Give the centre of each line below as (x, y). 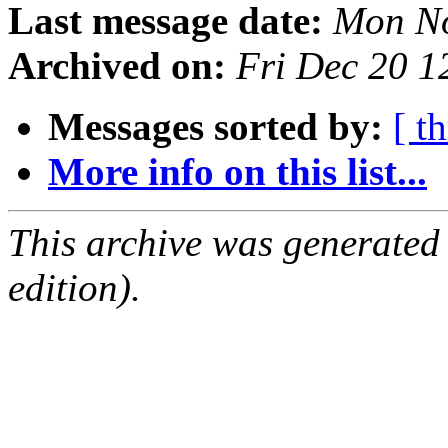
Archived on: (117, 66)
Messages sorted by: (215, 127)
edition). (74, 288)
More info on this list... (237, 172)
